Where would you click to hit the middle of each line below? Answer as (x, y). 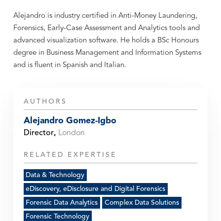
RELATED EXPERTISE (70, 155)
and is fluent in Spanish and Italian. (70, 65)
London (71, 133)
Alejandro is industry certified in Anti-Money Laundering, (105, 16)
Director (38, 133)
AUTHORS (45, 101)
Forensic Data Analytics (62, 203)
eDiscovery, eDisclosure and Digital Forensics (96, 189)
